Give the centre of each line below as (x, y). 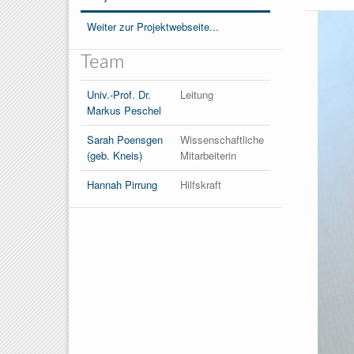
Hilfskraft (201, 184)
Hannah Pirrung (122, 184)
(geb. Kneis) (115, 155)
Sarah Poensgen (125, 139)
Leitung (197, 94)
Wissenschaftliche (222, 139)
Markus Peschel (124, 110)
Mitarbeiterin (208, 155)
